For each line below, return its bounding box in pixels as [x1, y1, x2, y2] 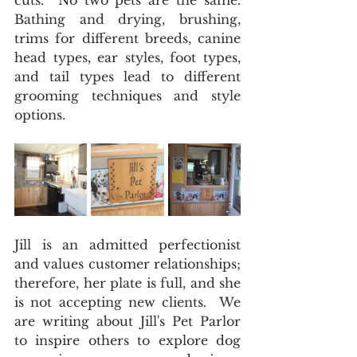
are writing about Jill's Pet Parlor [14, 313, 241, 330]
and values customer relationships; [14, 256, 241, 273]
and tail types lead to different [14, 69, 241, 85]
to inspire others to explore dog [14, 332, 241, 349]
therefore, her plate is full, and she [14, 275, 241, 292]
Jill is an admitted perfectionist [14, 237, 241, 253]
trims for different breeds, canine [14, 30, 241, 47]
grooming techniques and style [14, 88, 241, 104]
